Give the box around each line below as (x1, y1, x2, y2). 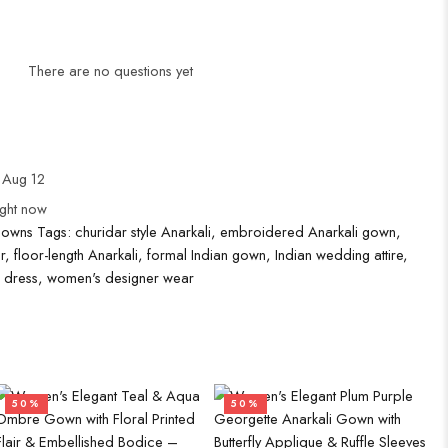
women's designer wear (47, 267, 194, 288)
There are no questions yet (28, 60, 193, 81)
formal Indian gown (147, 244, 266, 265)
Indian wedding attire (275, 244, 403, 265)
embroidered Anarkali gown (220, 221, 396, 242)
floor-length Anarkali (14, 244, 138, 265)
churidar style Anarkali (75, 221, 211, 242)
